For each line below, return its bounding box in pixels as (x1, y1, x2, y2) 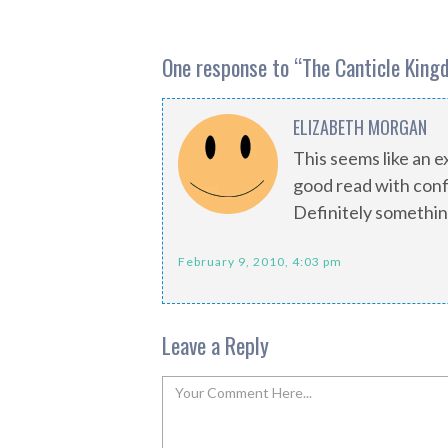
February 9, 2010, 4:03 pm (178, 254, 342, 270)
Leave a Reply (162, 329, 269, 362)
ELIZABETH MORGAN (293, 114, 427, 141)
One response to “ (162, 51, 302, 84)
